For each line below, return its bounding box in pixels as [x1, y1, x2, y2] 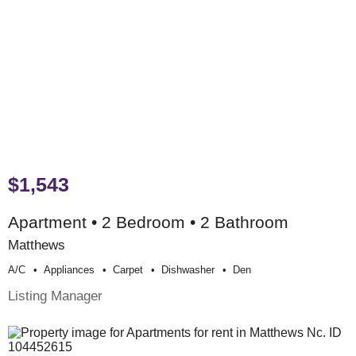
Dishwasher [161, 264, 215, 277]
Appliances [44, 264, 95, 277]
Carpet [113, 264, 143, 277]
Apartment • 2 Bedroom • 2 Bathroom [8, 213, 288, 232]
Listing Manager [8, 288, 103, 304]
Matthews [8, 237, 65, 253]
